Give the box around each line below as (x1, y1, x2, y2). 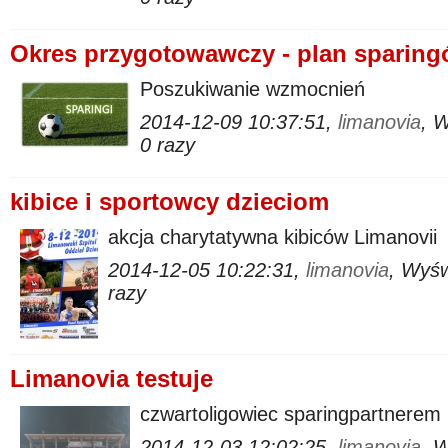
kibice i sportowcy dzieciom (10, 188, 329, 215)
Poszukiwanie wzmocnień (140, 78, 365, 100)
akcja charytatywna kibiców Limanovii (108, 226, 437, 248)
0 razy (140, 134, 195, 156)
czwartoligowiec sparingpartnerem (140, 403, 441, 425)
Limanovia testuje (10, 365, 213, 392)
